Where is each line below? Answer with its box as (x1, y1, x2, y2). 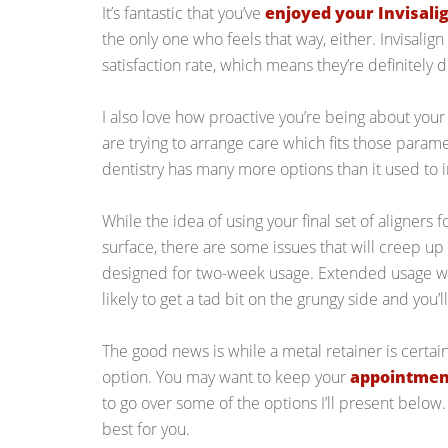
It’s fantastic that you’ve (102, 2, 265, 24)
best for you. (102, 418, 190, 440)
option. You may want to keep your (102, 366, 350, 388)
